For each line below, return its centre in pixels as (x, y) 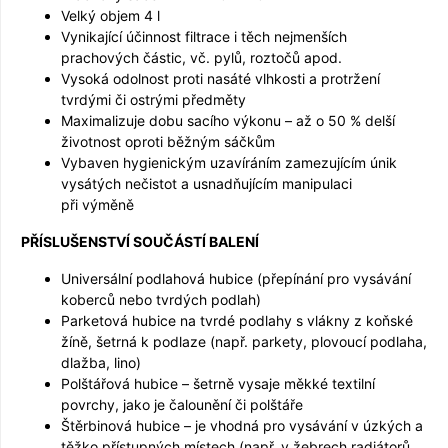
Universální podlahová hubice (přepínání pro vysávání (236, 278)
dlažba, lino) (101, 362)
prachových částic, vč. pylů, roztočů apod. (201, 57)
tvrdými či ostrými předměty (153, 99)
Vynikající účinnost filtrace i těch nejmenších (204, 36)
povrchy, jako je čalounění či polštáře (182, 404)
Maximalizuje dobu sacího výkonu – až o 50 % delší (228, 120)
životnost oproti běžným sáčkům (168, 141)
